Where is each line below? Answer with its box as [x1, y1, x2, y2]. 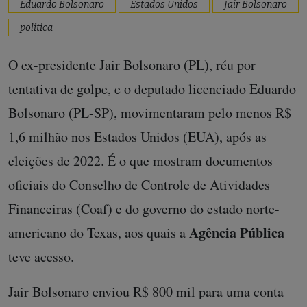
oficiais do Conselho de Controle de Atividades [8, 175, 270, 194]
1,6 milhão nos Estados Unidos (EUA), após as [8, 127, 267, 146]
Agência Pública [189, 223, 284, 243]
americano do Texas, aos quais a [8, 223, 189, 242]
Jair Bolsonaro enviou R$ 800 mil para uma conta [8, 282, 284, 301]
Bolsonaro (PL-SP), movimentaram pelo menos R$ [8, 103, 291, 122]
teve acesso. [8, 247, 79, 266]
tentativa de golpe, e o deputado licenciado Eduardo [8, 79, 296, 98]
